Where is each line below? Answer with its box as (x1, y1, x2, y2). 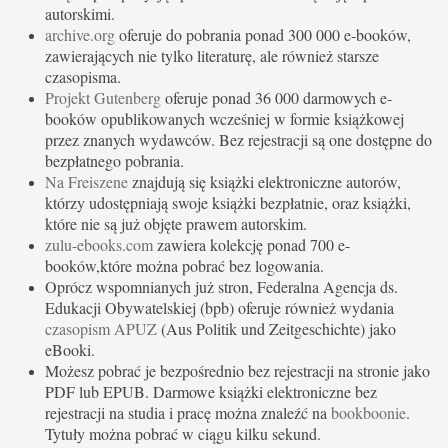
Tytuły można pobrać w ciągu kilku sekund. (45, 422, 321, 444)
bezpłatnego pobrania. (45, 149, 184, 171)
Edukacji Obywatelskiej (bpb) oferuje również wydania (45, 296, 394, 318)
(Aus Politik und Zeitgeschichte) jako (157, 317, 396, 339)
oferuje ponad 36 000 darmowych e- (161, 86, 392, 108)
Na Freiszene (45, 170, 128, 192)
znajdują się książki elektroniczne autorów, (128, 170, 401, 192)
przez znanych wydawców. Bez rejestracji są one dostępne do (45, 128, 432, 150)
